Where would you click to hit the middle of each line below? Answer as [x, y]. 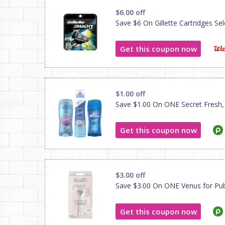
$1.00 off [130, 94]
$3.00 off [130, 175]
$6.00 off [130, 12]
